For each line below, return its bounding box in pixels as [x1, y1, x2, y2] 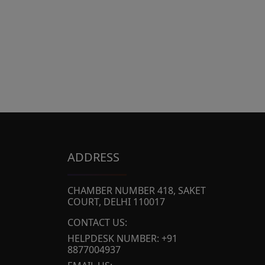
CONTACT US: [67, 216, 127, 229]
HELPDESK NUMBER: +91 [67, 232, 177, 245]
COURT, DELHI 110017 [67, 195, 165, 208]
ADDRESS [67, 149, 119, 165]
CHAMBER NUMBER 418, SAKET [67, 184, 206, 197]
